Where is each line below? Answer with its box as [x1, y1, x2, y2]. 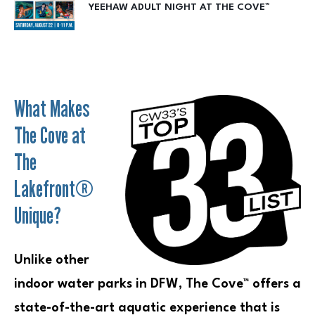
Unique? [14, 202, 61, 229]
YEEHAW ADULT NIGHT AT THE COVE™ [89, 2, 269, 13]
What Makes [14, 95, 90, 122]
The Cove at [14, 122, 86, 149]
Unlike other [14, 254, 89, 267]
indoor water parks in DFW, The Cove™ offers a [14, 278, 301, 291]
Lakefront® [14, 175, 94, 202]
